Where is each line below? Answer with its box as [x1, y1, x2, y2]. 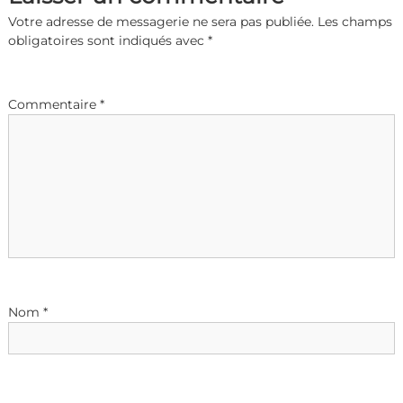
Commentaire [7, 96, 100, 112]
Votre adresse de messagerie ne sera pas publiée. [7, 13, 314, 30]
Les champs [317, 13, 392, 30]
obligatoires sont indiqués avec [7, 32, 208, 49]
